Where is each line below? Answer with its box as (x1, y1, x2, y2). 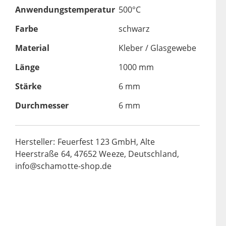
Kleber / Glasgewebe (118, 42, 196, 54)
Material (15, 42, 49, 54)
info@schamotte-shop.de (15, 160, 112, 172)
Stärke (15, 81, 41, 92)
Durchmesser (15, 100, 69, 111)
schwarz (118, 23, 149, 35)
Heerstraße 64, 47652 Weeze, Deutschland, (15, 148, 179, 160)
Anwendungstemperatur (15, 4, 115, 16)
